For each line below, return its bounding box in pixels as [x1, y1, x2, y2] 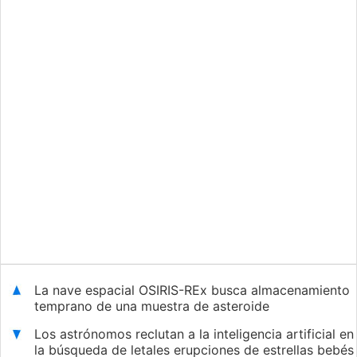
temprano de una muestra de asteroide [34, 298, 269, 315]
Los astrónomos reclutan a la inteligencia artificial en [34, 326, 354, 343]
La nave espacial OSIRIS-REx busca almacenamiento [34, 282, 350, 299]
